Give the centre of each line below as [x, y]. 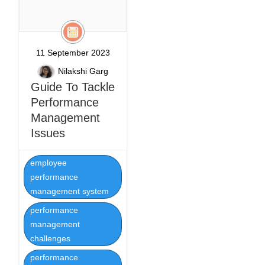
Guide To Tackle [73, 87]
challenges [50, 238]
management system [69, 191]
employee [48, 163]
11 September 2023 [73, 53]
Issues [48, 133]
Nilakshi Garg [83, 71]
